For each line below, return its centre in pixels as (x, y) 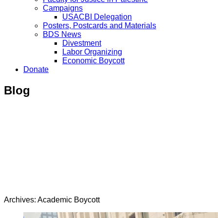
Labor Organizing (92, 52)
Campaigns (63, 8)
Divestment (82, 43)
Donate (36, 69)
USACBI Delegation (97, 17)
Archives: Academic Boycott (52, 200)
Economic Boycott (93, 60)
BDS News (62, 34)
